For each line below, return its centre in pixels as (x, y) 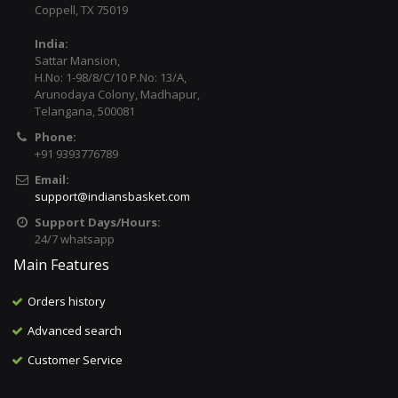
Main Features (61, 265)
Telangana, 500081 (84, 111)
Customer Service (76, 360)
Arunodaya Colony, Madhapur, (117, 94)
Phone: (55, 137)
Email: (52, 179)
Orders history (67, 301)
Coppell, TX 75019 (81, 10)
